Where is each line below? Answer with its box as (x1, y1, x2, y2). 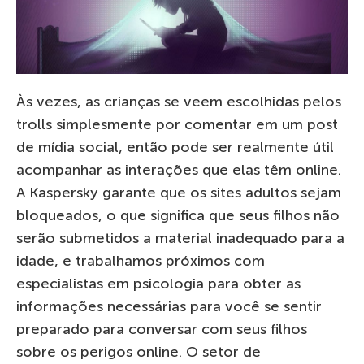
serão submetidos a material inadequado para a (16, 228, 344, 247)
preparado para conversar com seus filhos (16, 319, 307, 338)
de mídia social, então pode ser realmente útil (16, 137, 334, 156)
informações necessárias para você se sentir (16, 297, 322, 315)
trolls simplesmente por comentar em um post (16, 115, 338, 133)
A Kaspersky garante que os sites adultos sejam (16, 183, 341, 201)
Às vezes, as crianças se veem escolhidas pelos (16, 92, 341, 110)
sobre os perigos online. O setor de (16, 342, 261, 361)
